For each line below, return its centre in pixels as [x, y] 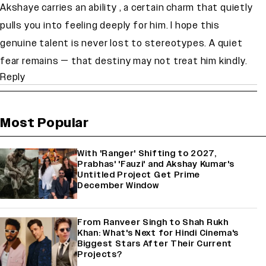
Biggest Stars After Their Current [155, 244]
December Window [118, 186]
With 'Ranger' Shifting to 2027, [147, 154]
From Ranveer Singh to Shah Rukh [153, 223]
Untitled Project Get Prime [139, 175]
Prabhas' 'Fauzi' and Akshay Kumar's [156, 164]
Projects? [100, 255]
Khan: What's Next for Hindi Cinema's [158, 233]
